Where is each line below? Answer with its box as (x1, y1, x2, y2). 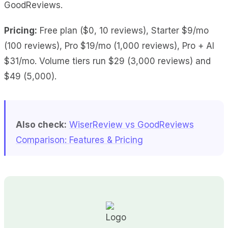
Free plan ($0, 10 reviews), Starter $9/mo (37, 25, 209, 36)
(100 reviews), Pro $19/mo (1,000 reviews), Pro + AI (4, 40, 214, 51)
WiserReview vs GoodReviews (69, 119, 194, 130)
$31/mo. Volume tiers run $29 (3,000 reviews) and (4, 55, 211, 66)
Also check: (16, 119, 67, 130)
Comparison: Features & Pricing (16, 134, 143, 145)
